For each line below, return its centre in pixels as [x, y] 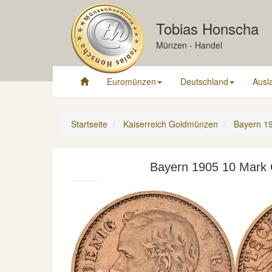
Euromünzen [131, 81]
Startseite [89, 124]
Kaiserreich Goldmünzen [171, 124]
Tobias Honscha [207, 28]
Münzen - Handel [189, 45]
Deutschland [204, 81]
